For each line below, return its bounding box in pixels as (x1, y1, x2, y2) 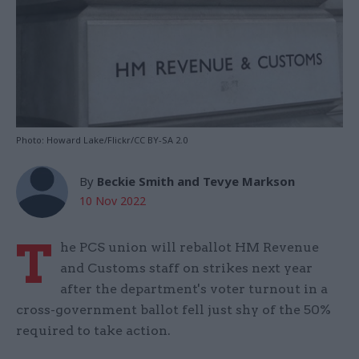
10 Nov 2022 (79, 193, 146, 209)
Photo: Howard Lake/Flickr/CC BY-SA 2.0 (16, 134, 188, 147)
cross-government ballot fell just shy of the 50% (16, 302, 331, 318)
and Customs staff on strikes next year (60, 260, 313, 276)
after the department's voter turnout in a (60, 281, 328, 297)
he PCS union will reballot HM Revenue (60, 240, 319, 256)
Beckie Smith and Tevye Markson (97, 173, 295, 190)
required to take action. (16, 323, 171, 339)
